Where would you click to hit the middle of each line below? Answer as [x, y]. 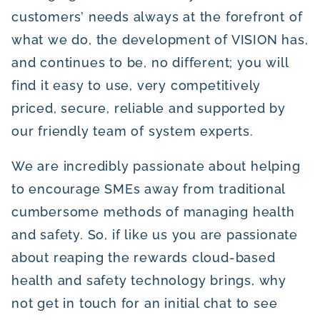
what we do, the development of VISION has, [160, 39]
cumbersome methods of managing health [153, 212]
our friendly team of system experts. [132, 131]
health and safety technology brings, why [149, 281]
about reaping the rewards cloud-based [144, 258]
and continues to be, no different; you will [150, 62]
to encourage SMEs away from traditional [149, 189]
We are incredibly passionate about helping [156, 166]
